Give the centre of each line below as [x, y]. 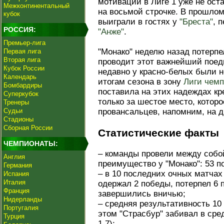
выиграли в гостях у [139, 22]
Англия [14, 157]
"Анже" [111, 32]
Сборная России [28, 128]
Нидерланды [23, 199]
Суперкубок [21, 94]
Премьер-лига [24, 43]
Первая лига [22, 51]
